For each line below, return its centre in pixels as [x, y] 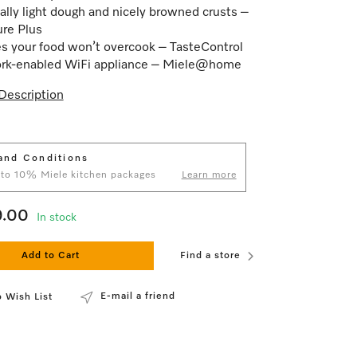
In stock [56, 218]
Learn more [209, 175]
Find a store [210, 256]
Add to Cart [51, 256]
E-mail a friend [137, 296]
